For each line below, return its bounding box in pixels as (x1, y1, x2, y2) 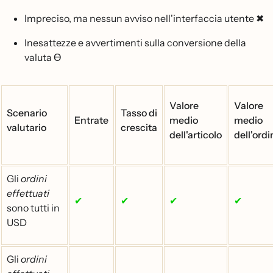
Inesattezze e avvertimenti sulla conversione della (24, 37, 246, 49)
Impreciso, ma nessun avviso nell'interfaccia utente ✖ (24, 12, 264, 24)
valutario (7, 121, 46, 133)
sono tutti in (7, 202, 60, 214)
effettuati (7, 187, 49, 199)
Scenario (7, 107, 47, 119)
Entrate (74, 114, 108, 126)
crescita (121, 121, 157, 133)
